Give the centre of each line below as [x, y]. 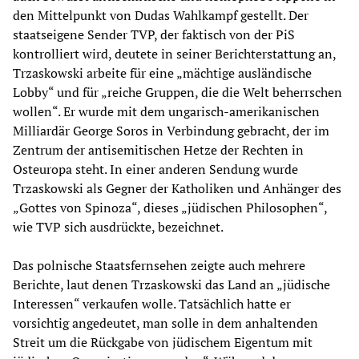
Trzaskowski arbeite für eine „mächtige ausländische [162, 73]
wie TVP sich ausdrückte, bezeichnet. [118, 227]
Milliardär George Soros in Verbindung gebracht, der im [171, 131]
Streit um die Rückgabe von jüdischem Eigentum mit [163, 343]
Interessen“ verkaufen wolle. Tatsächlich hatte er [152, 304]
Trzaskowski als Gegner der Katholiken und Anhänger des [177, 189]
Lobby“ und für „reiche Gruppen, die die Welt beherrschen [177, 93]
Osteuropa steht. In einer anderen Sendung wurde [155, 169]
